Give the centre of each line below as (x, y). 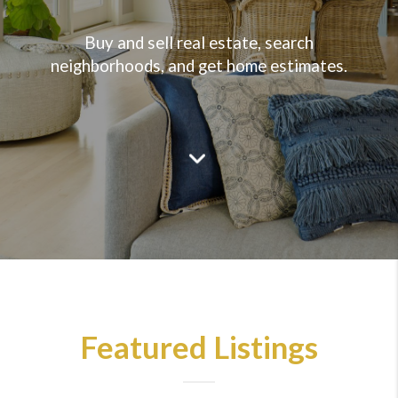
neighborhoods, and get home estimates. (199, 65)
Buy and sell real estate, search (199, 42)
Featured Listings (199, 347)
